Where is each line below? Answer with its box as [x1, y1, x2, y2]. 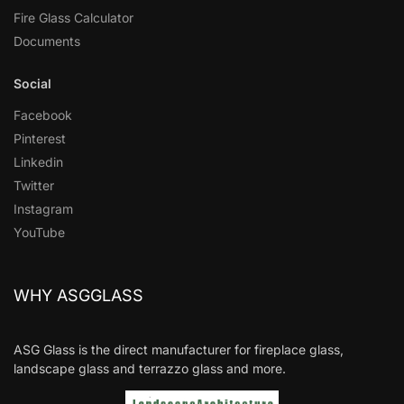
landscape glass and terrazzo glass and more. [14, 361, 286, 377]
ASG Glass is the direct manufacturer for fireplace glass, [14, 342, 344, 358]
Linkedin [14, 154, 63, 170]
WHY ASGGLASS [14, 286, 143, 306]
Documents [14, 33, 80, 50]
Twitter [14, 178, 54, 194]
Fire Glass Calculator [14, 10, 133, 26]
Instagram [14, 201, 73, 217]
